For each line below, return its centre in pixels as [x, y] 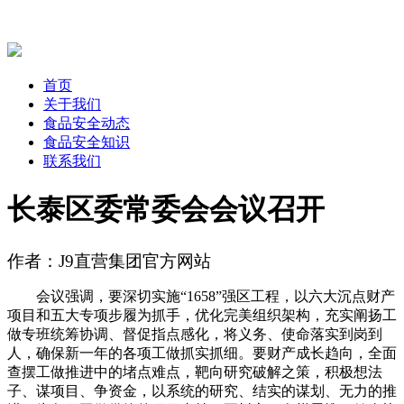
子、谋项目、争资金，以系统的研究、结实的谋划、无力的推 [202, 390]
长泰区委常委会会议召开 [166, 210]
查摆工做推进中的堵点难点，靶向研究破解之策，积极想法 [195, 372]
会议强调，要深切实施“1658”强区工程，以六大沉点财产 [201, 296]
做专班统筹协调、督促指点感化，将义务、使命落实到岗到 [195, 334]
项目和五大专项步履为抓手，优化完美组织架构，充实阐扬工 [202, 315]
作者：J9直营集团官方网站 [109, 261]
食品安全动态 [87, 123]
